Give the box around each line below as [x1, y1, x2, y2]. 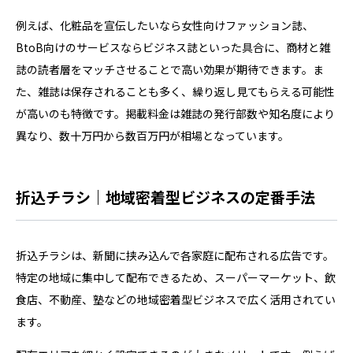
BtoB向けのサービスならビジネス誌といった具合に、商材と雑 [16, 39, 330, 55]
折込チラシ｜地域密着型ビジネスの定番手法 [16, 185, 315, 207]
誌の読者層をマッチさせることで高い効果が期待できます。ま [16, 61, 324, 77]
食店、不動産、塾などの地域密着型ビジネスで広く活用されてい [16, 291, 336, 307]
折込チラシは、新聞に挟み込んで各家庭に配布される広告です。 [16, 247, 334, 263]
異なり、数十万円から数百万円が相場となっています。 [16, 127, 289, 143]
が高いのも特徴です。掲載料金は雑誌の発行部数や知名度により [16, 105, 335, 121]
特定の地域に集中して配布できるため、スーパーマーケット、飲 [16, 269, 336, 285]
